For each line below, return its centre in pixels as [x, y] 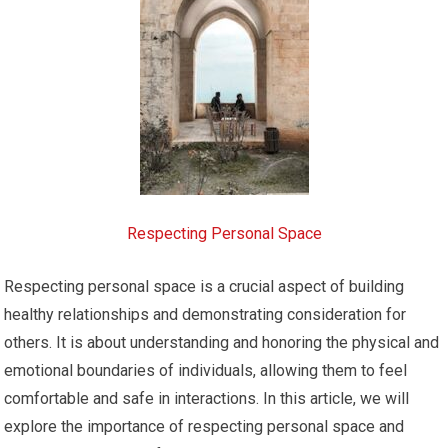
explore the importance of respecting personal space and [204, 426]
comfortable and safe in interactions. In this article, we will [207, 398]
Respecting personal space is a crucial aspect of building [204, 286]
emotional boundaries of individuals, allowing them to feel [206, 370]
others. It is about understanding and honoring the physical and [222, 342]
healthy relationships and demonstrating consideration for [205, 314]
